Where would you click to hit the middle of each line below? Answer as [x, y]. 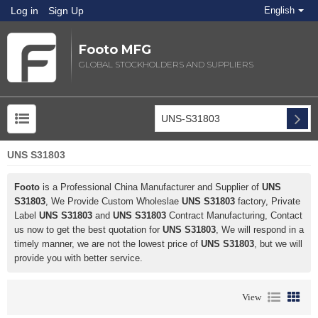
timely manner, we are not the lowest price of [108, 244]
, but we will [278, 244]
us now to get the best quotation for [88, 230]
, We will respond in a [260, 230]
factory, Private [268, 202]
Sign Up [66, 11]
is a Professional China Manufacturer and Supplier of [151, 187]
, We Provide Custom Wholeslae [114, 202]
